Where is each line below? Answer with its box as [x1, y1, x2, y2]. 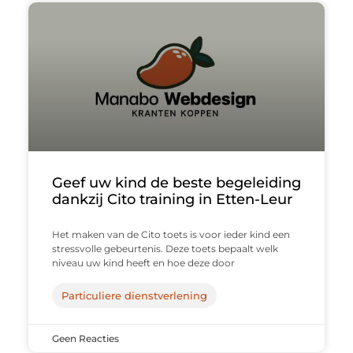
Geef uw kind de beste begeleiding [51, 173, 301, 191]
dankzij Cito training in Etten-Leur [51, 190, 292, 208]
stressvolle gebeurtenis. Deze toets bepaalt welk [51, 242, 278, 255]
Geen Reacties [51, 332, 119, 344]
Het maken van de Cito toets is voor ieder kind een [51, 228, 290, 240]
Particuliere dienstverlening [61, 288, 207, 302]
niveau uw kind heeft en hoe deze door [51, 256, 235, 269]
